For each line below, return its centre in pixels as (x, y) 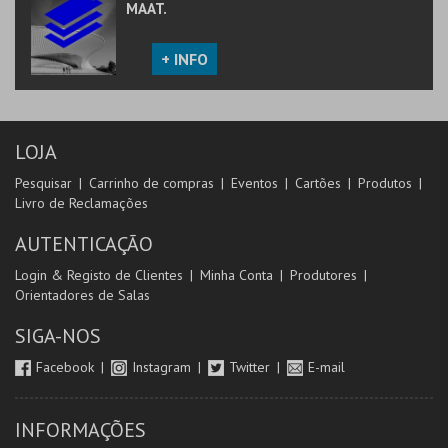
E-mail (326, 367)
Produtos (385, 183)
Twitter (251, 367)
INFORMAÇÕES (80, 430)
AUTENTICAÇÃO (84, 244)
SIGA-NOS (58, 336)
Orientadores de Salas (82, 295)
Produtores (323, 275)
